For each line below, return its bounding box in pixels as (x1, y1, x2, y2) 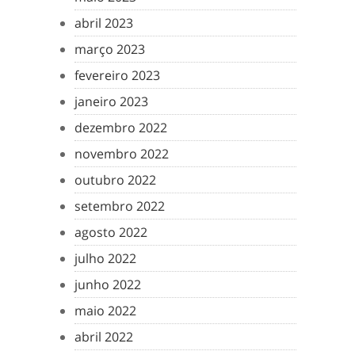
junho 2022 (74, 276, 141, 293)
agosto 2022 (74, 223, 147, 241)
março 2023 (74, 40, 145, 58)
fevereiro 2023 (74, 67, 160, 84)
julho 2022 (74, 250, 136, 267)
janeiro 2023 (74, 93, 148, 110)
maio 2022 (74, 302, 136, 319)
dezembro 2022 (74, 119, 167, 136)
